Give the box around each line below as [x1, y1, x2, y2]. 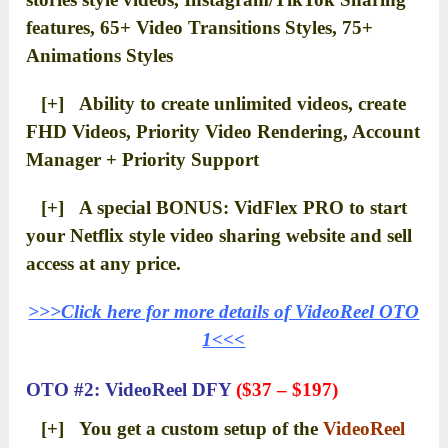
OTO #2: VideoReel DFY [26, 378, 237, 400]
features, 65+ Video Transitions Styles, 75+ [26, 16, 374, 38]
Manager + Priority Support [26, 148, 260, 170]
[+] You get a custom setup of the [26, 417, 324, 439]
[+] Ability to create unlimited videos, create [26, 92, 407, 114]
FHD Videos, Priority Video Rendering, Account [26, 120, 421, 142]
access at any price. [26, 252, 182, 274]
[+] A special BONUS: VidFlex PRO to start [26, 196, 408, 218]
